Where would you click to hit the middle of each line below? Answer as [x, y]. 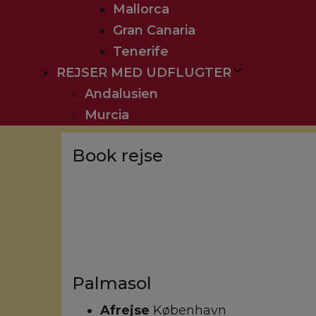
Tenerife [141, 51]
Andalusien [121, 94]
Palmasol [112, 283]
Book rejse [117, 156]
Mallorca [141, 9]
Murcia [107, 115]
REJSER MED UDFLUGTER [144, 73]
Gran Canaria [154, 30]
